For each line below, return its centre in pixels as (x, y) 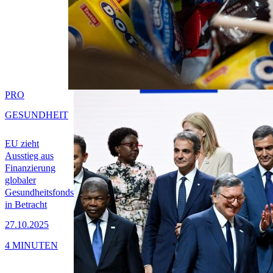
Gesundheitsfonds (39, 193)
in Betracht (26, 205)
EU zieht (22, 144)
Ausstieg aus (29, 156)
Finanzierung (30, 168)
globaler (20, 180)
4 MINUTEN (31, 245)
